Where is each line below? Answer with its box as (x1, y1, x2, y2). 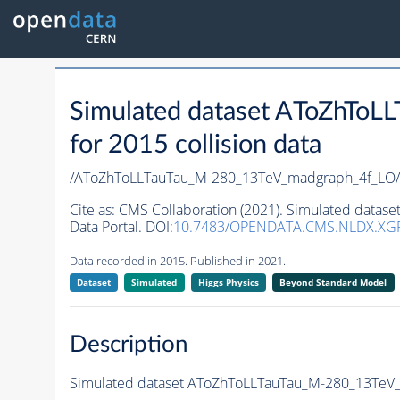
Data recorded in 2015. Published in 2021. (69, 253, 286, 270)
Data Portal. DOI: (69, 217, 173, 237)
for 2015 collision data (69, 132, 321, 159)
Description (69, 332, 188, 356)
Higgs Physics (197, 276, 259, 289)
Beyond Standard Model (279, 276, 387, 289)
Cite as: (69, 200, 119, 221)
